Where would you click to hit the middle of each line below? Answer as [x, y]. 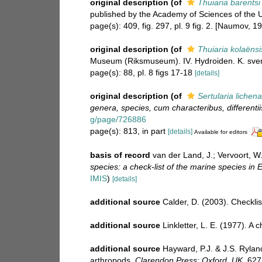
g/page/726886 [118, 119]
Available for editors [221, 132]
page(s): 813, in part [129, 131]
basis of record [120, 155]
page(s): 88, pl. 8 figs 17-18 [142, 73]
